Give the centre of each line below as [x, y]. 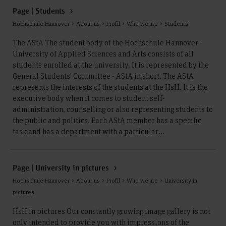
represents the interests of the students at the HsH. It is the [110, 87]
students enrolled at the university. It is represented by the [111, 65]
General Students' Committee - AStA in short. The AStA [103, 76]
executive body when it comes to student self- [89, 98]
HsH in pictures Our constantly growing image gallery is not [111, 211]
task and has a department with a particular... [89, 131]
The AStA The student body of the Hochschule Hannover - [107, 42]
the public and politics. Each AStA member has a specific [107, 120]
